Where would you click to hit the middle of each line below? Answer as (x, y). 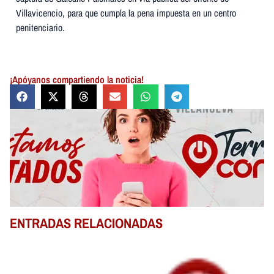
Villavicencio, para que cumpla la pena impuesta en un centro (126, 13)
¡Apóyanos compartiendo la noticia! (77, 79)
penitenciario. (40, 28)
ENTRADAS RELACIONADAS (86, 224)
